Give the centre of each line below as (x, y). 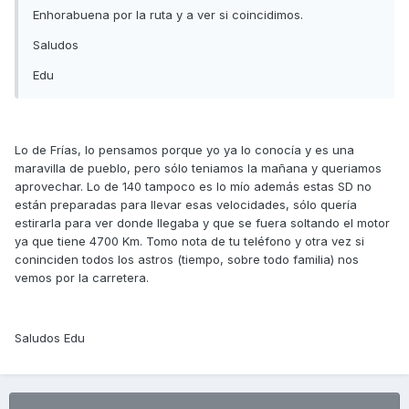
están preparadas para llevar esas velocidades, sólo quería (186, 205)
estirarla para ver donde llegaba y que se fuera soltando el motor (202, 223)
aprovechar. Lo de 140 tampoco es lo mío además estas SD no (193, 187)
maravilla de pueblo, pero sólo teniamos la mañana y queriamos (198, 168)
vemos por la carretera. (82, 278)
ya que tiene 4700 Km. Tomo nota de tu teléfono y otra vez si (189, 241)
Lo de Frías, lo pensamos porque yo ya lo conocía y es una (184, 150)
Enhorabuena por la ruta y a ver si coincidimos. (168, 15)
